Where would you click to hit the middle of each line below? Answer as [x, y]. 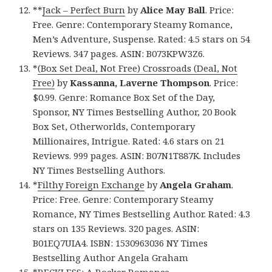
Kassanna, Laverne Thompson [140, 82]
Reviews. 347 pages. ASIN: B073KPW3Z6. [119, 53]
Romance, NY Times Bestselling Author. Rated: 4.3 [142, 213]
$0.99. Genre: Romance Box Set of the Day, [124, 97]
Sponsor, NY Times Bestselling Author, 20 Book [135, 111]
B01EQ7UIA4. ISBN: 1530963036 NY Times [121, 243]
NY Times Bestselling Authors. [99, 170]
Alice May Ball [173, 9]
